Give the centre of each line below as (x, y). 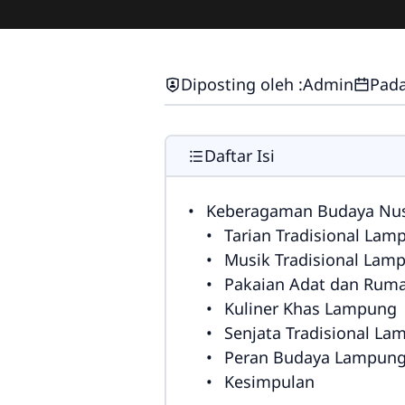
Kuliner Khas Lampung (311, 308)
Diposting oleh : (242, 84)
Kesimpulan (269, 381)
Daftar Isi (240, 155)
